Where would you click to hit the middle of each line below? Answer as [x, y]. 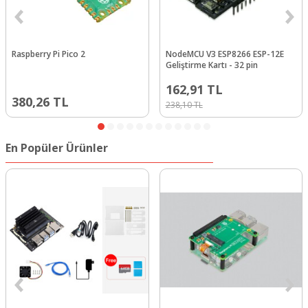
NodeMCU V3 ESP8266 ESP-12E [224, 54]
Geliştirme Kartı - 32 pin [211, 65]
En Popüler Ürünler [57, 148]
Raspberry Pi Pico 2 [48, 54]
